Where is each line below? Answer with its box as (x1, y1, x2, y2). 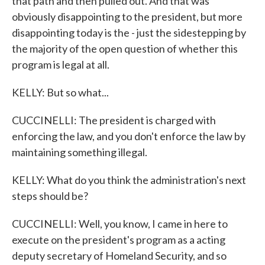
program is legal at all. (12, 58, 109, 71)
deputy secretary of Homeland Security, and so (12, 249, 227, 262)
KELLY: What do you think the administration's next (12, 173, 246, 186)
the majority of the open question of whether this (12, 42, 238, 55)
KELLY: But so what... (12, 86, 109, 99)
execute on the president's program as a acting (12, 233, 225, 246)
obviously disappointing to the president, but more (12, 10, 243, 23)
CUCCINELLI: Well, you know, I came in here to (12, 217, 228, 230)
